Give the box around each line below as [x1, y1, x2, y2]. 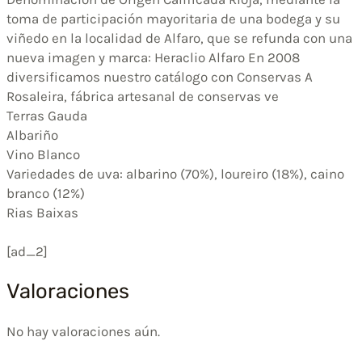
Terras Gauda [6, 107, 87, 124]
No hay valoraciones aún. [6, 323, 160, 340]
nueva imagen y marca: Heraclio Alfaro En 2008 [6, 48, 300, 65]
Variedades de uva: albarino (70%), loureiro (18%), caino [6, 165, 344, 182]
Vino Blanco [6, 145, 80, 162]
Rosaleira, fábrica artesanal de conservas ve [6, 87, 279, 104]
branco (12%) [6, 184, 85, 201]
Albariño [6, 126, 58, 143]
